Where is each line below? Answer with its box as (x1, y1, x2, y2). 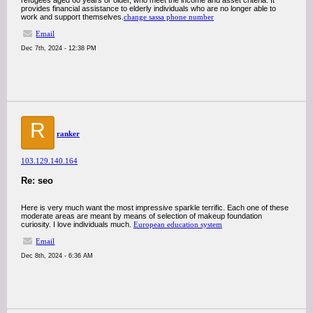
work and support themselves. (21, 13, 124, 21)
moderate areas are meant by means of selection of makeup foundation (21, 212, 262, 220)
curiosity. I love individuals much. (21, 220, 133, 228)
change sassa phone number (124, 13, 214, 21)
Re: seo (21, 175, 53, 186)
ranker (57, 129, 80, 138)
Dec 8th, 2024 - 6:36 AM (21, 252, 93, 259)
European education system (133, 220, 222, 228)
